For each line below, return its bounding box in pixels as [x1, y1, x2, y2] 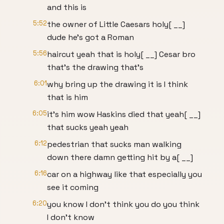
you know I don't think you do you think [47, 199, 199, 209]
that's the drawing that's [47, 62, 143, 72]
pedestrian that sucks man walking [47, 139, 181, 149]
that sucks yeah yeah [47, 122, 128, 132]
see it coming [47, 182, 98, 192]
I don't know [47, 212, 94, 222]
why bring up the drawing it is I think [47, 79, 188, 89]
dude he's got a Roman [47, 32, 134, 42]
